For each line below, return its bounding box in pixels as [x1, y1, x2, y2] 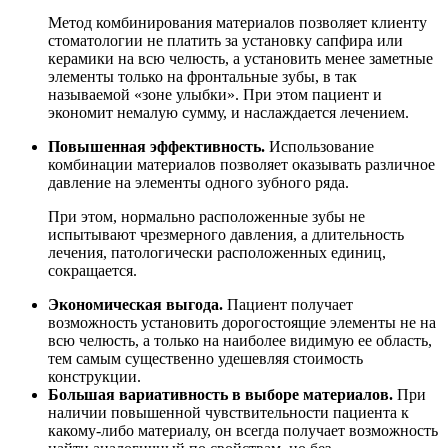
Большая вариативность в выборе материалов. [48, 386, 393, 404]
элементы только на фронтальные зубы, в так [48, 68, 357, 86]
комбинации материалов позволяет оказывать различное [48, 156, 435, 174]
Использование [265, 138, 374, 156]
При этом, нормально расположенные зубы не [48, 208, 365, 226]
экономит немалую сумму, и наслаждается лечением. [48, 104, 409, 122]
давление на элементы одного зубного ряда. [48, 174, 349, 192]
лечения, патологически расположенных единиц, [48, 244, 386, 262]
